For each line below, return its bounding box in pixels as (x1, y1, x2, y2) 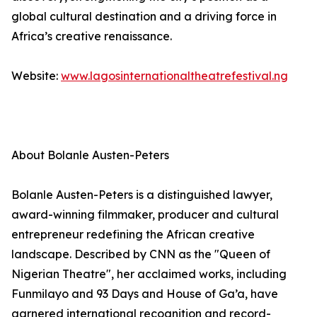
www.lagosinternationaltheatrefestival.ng (61, 69, 288, 83)
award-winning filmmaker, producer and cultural (11, 207, 279, 221)
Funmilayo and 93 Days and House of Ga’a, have (11, 287, 278, 301)
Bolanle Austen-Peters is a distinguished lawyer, (11, 188, 272, 202)
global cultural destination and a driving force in (11, 9, 277, 23)
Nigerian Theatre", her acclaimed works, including (11, 267, 287, 281)
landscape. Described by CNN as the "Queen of (11, 247, 270, 261)
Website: (11, 69, 61, 83)
